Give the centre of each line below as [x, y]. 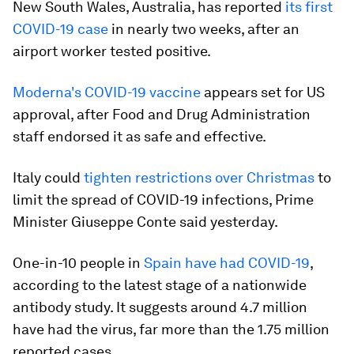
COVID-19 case [60, 29]
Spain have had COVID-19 [227, 263]
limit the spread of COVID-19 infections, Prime [163, 200]
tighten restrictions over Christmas [199, 177]
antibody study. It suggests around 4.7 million [160, 307]
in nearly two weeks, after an [204, 29]
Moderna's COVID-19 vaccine [107, 92]
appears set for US [263, 92]
